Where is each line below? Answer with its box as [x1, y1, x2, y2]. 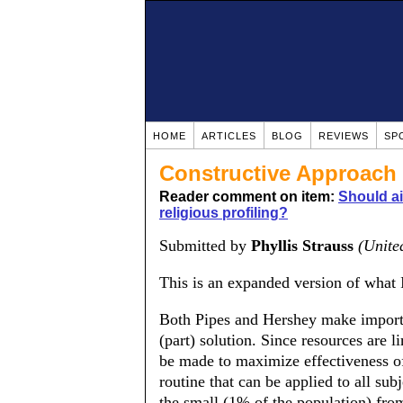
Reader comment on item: [159, 189, 338, 204]
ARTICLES [201, 130, 256, 141]
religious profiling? [159, 205, 288, 220]
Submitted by [159, 237, 251, 255]
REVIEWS [318, 130, 369, 141]
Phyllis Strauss [251, 237, 354, 255]
